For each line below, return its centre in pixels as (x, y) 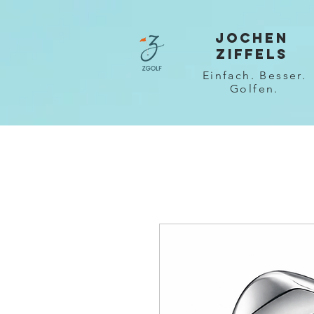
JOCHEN (252, 38)
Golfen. (254, 88)
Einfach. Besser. (254, 75)
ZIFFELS (252, 54)
